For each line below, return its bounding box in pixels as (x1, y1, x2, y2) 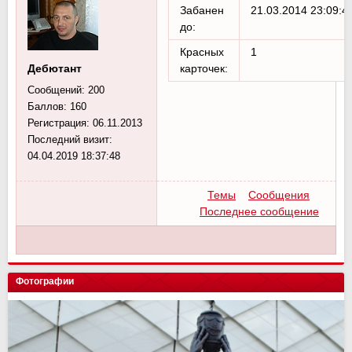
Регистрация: (27, 117, 93, 130)
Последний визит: (27, 134, 112, 146)
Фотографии (16, 276, 74, 288)
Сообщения (248, 189, 310, 202)
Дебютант (27, 62, 82, 75)
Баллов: (27, 101, 70, 113)
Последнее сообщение (200, 205, 319, 218)
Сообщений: (27, 84, 88, 97)
